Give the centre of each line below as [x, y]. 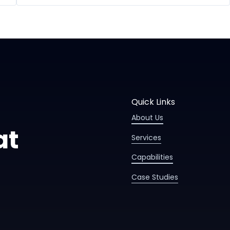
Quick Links [153, 102]
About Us [147, 118]
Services [146, 137]
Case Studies [155, 177]
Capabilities [152, 157]
